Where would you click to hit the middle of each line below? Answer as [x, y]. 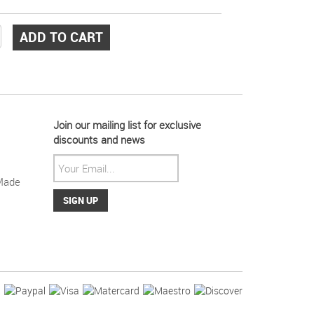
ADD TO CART [61, 37]
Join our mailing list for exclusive [127, 125]
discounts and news [99, 140]
